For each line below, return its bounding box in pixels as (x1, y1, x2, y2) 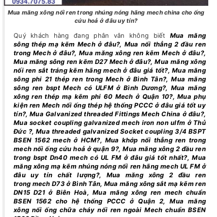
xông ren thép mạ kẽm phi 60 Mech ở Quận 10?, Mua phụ (14, 93, 206, 101)
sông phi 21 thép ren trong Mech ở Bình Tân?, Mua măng (14, 75, 206, 83)
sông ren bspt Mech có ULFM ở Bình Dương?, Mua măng (14, 84, 206, 92)
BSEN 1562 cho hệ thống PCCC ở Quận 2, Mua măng (14, 197, 206, 205)
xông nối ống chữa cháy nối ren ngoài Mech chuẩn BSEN (14, 206, 206, 214)
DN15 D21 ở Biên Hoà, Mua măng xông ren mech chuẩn (14, 188, 206, 197)
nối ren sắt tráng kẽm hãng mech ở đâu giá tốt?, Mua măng (14, 66, 206, 75)
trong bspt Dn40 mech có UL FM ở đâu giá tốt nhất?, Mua (14, 154, 206, 162)
